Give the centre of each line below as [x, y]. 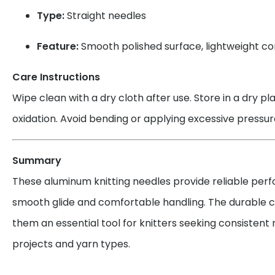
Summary [37, 161]
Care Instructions [56, 77]
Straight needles [105, 16]
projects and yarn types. [71, 244]
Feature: [58, 47]
